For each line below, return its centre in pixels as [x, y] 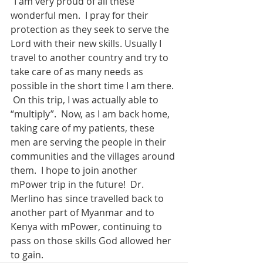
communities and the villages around [94, 156]
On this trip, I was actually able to [86, 100]
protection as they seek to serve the [91, 29]
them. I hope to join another [75, 170]
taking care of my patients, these [84, 128]
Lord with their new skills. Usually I [87, 43]
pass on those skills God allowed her [92, 241]
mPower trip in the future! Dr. [78, 184]
